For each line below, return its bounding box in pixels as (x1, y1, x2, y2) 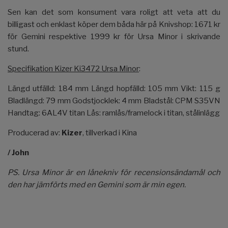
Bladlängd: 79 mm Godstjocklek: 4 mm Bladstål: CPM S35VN (8, 96, 220, 105)
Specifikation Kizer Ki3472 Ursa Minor (8, 64, 139, 73)
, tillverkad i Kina (82, 128, 137, 137)
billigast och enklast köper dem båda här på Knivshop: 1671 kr (8, 19, 220, 29)
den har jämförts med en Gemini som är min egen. (8, 180, 186, 189)
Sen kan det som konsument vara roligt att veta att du (8, 7, 220, 17)
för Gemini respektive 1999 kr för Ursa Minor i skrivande (8, 32, 220, 41)
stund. (8, 44, 29, 53)
